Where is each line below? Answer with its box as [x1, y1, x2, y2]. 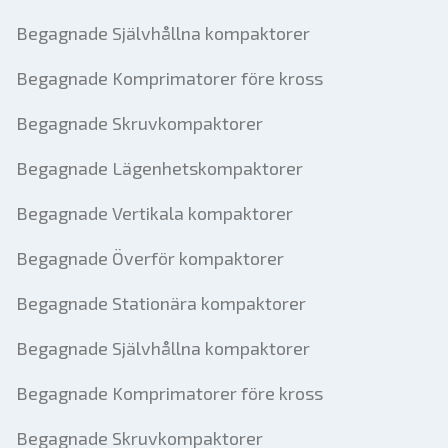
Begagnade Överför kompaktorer [16, 247, 284, 269]
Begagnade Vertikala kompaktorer [16, 202, 293, 224]
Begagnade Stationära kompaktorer [16, 292, 306, 314]
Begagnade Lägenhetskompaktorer [16, 157, 303, 179]
